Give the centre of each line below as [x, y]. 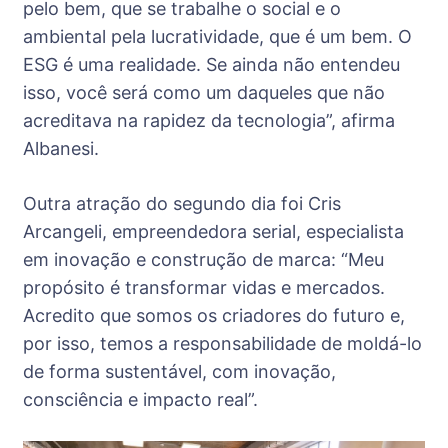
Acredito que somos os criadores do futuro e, [214, 316]
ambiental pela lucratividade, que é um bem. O [217, 37]
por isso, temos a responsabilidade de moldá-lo [222, 344]
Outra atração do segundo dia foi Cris [182, 204]
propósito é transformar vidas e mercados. [204, 288]
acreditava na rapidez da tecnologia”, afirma [209, 121]
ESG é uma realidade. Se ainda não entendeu [211, 65]
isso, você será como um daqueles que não [204, 93]
